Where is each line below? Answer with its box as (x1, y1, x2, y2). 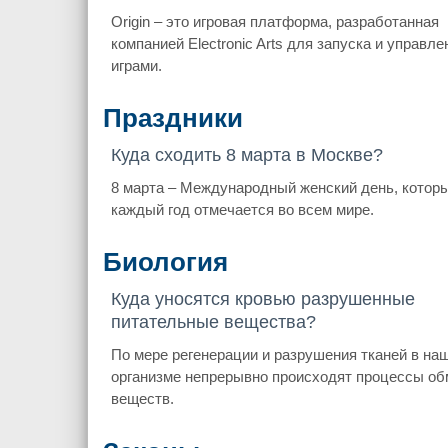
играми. (110, 56, 162, 74)
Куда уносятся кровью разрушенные (110, 289, 415, 310)
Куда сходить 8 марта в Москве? (110, 145, 383, 166)
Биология (102, 247, 228, 278)
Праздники (102, 102, 243, 133)
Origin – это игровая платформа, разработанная (110, 12, 439, 30)
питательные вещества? (110, 312, 316, 333)
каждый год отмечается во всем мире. (110, 201, 374, 219)
